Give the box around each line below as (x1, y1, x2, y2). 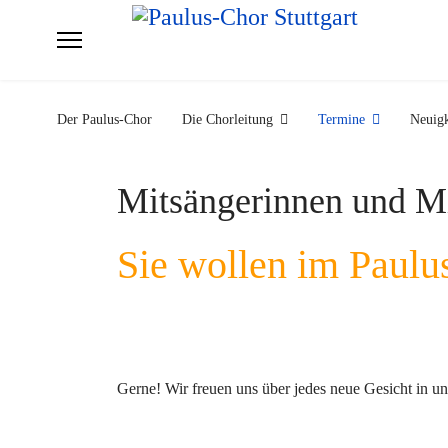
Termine (318, 112, 365, 127)
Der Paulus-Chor (57, 112, 152, 127)
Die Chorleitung (182, 112, 273, 127)
